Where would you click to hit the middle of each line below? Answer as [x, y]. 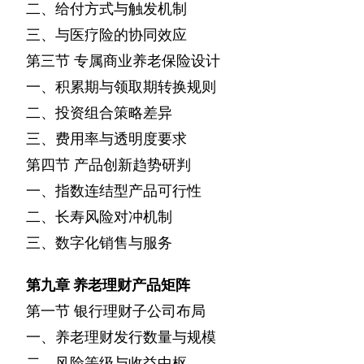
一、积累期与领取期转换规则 [121, 87]
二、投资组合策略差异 [99, 113]
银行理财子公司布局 [140, 311]
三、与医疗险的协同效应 [106, 35]
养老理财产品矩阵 [132, 285]
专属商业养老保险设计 [147, 61]
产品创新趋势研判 [132, 165]
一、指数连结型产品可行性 [114, 191]
